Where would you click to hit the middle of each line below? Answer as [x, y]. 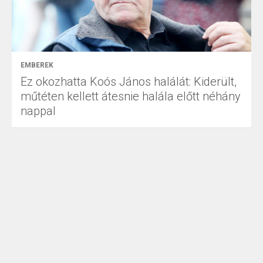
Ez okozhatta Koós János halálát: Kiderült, [129, 81]
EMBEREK [37, 65]
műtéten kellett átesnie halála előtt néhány [131, 96]
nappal [38, 111]
